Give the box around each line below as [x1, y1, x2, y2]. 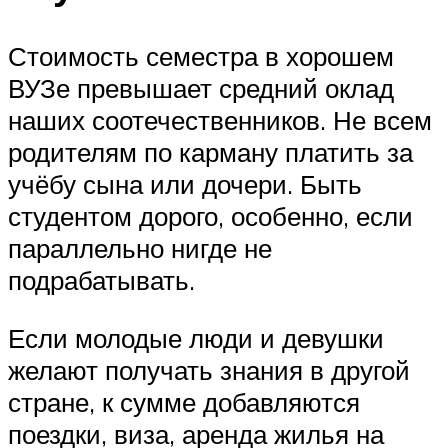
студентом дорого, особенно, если [8, 200, 413, 233]
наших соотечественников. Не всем [8, 104, 432, 137]
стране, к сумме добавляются [8, 385, 360, 418]
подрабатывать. [8, 264, 195, 297]
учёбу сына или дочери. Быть [8, 168, 362, 201]
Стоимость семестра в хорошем [8, 40, 394, 73]
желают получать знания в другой [8, 353, 410, 386]
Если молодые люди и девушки [8, 321, 384, 354]
